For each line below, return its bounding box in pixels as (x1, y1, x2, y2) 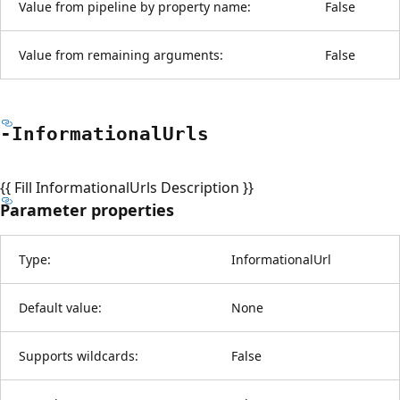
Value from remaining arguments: (19, 46, 223, 63)
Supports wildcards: (19, 346, 138, 364)
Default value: (19, 298, 102, 316)
